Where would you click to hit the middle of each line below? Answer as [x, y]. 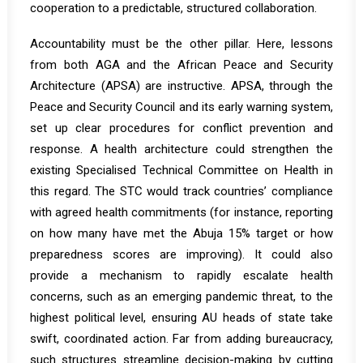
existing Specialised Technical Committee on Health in [181, 170]
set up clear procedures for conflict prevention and [181, 128]
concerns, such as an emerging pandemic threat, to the [181, 297]
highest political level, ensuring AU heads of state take [181, 318]
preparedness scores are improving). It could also [181, 254]
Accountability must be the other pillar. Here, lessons [181, 44]
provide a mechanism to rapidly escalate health [181, 275]
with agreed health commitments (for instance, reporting [181, 212]
